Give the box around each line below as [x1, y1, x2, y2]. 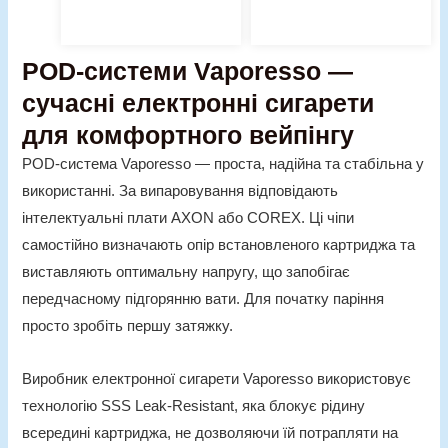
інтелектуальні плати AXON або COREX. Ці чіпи [22, 210, 355, 227]
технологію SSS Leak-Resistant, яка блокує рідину [22, 397, 366, 414]
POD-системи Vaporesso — [22, 57, 354, 86]
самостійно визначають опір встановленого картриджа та [22, 237, 416, 254]
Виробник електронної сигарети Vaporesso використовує [22, 370, 412, 387]
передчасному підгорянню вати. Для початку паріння [22, 291, 385, 308]
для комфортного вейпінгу [22, 121, 355, 150]
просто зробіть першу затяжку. [22, 318, 234, 335]
